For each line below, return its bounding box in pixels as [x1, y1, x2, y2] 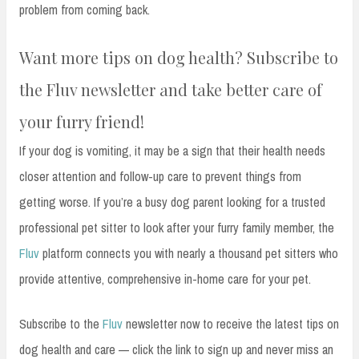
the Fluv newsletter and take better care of [19, 79, 322, 101]
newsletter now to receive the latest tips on [123, 315, 339, 333]
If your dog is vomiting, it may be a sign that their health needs [19, 142, 325, 160]
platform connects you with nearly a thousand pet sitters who [39, 244, 338, 263]
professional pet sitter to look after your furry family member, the [19, 219, 334, 237]
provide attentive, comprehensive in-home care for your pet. [19, 270, 311, 288]
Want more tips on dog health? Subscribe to [19, 46, 338, 69]
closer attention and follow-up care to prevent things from [19, 167, 301, 186]
